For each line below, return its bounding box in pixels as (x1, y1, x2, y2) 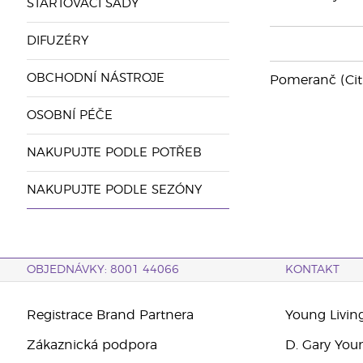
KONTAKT (285, 264, 340, 275)
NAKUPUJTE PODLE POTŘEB (26, 147, 202, 159)
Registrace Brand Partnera (26, 309, 194, 322)
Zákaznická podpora (26, 339, 157, 352)
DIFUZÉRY (26, 35, 88, 47)
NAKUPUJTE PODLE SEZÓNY (26, 184, 202, 196)
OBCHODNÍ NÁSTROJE (26, 72, 164, 84)
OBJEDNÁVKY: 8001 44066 (26, 264, 179, 275)
